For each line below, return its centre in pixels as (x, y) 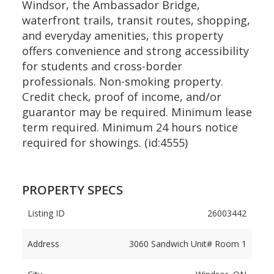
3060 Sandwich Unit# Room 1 (188, 244)
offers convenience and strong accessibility (135, 51)
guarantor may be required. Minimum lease (137, 112)
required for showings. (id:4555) (105, 143)
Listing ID (46, 213)
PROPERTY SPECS (72, 190)
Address (43, 244)
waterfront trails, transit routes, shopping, (136, 20)
